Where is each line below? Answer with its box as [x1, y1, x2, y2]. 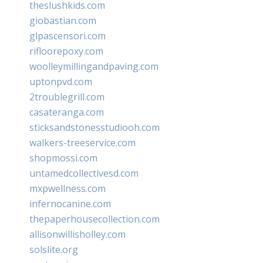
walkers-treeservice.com [29, 136, 136, 149]
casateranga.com [29, 105, 104, 119]
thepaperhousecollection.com [29, 212, 160, 225]
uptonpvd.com [29, 75, 92, 88]
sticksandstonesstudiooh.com [29, 120, 160, 134]
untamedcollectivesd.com [29, 166, 139, 180]
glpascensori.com [29, 29, 106, 42]
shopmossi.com [29, 151, 97, 164]
